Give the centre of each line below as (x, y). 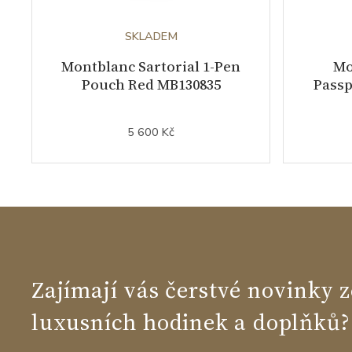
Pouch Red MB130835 (151, 84)
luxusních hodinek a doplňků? (191, 322)
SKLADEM (151, 36)
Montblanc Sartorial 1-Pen (151, 66)
